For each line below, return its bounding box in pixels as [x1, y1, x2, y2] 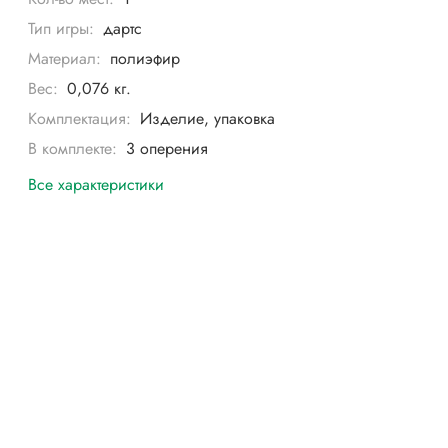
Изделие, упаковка [139, 107, 275, 131]
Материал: [28, 47, 102, 71]
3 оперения [125, 137, 208, 161]
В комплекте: [28, 137, 118, 161]
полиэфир [109, 47, 180, 71]
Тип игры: [28, 17, 95, 41]
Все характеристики [28, 172, 165, 196]
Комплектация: [28, 107, 132, 131]
